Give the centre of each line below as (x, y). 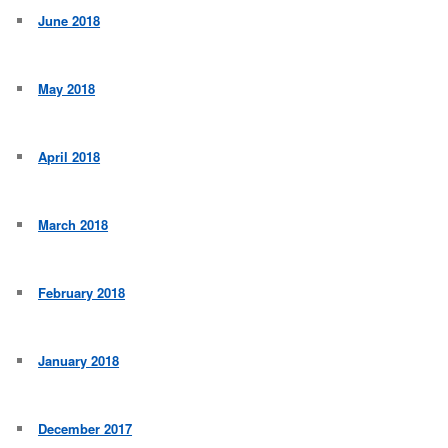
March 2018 (73, 225)
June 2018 (69, 21)
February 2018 (82, 293)
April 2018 (69, 157)
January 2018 (79, 361)
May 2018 (67, 89)
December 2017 (85, 429)
